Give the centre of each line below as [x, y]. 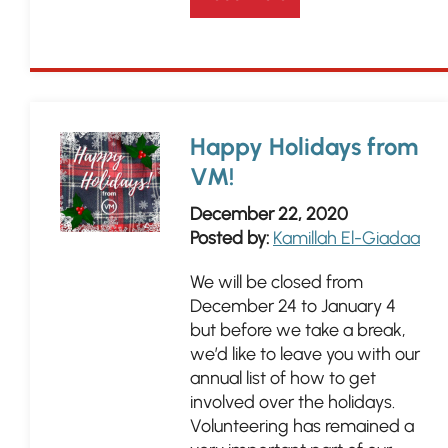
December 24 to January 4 [293, 306]
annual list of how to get [283, 378]
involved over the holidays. [292, 402]
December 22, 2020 [269, 214]
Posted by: [229, 238]
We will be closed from [276, 282]
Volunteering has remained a [302, 426]
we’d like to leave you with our [305, 354]
